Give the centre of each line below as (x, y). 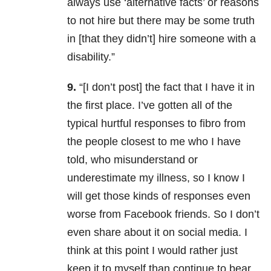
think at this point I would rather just (152, 251)
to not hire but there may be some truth (161, 21)
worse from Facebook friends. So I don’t (163, 214)
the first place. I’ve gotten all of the (150, 106)
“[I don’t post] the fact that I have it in (165, 87)
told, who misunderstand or (132, 160)
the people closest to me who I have (154, 142)
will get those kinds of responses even (159, 196)
